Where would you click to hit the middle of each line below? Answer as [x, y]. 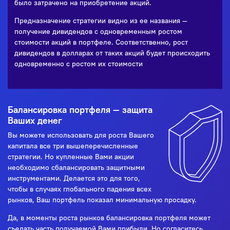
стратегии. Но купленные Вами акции [71, 157]
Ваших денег [35, 121]
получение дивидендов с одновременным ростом [99, 32]
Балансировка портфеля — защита [80, 110]
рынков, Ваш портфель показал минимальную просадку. [102, 200]
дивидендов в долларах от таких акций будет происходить [112, 53]
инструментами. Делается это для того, [74, 178]
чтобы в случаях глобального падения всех [80, 189]
